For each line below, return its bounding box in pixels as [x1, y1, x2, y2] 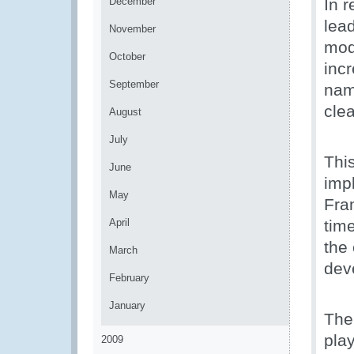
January [109, 299, 145, 311]
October [109, 51, 145, 62]
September [109, 78, 159, 90]
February [109, 272, 149, 284]
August [109, 106, 141, 118]
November [109, 23, 156, 35]
